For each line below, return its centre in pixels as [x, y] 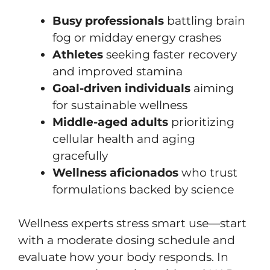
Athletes [78, 54]
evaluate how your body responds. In [123, 257]
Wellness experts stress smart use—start [132, 224]
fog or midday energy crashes [137, 37]
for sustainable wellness [120, 105]
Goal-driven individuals [121, 88]
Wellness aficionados [115, 172]
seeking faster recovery [170, 54]
